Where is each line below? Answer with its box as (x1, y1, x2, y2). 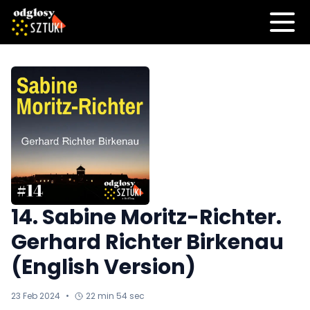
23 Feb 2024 (11, 290, 60, 302)
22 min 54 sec (86, 290, 145, 302)
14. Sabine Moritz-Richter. (11, 203, 282, 232)
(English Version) (11, 253, 196, 282)
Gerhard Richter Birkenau (11, 228, 284, 257)
